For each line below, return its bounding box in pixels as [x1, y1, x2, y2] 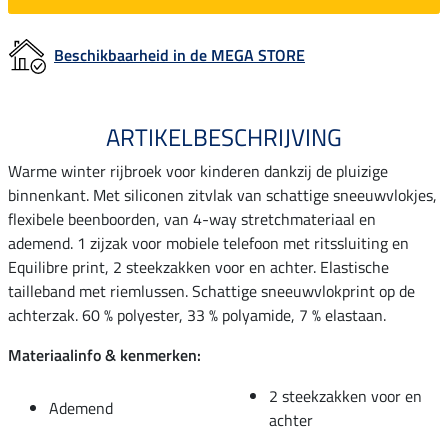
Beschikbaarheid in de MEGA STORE [54, 42, 305, 67]
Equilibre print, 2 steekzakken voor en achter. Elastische [8, 254, 389, 279]
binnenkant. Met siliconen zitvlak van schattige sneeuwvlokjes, [8, 182, 437, 207]
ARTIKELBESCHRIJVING [106, 118, 342, 155]
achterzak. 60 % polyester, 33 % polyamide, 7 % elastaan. [8, 302, 386, 327]
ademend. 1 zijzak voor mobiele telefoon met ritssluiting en [8, 230, 409, 255]
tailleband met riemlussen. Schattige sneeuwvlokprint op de [8, 278, 415, 303]
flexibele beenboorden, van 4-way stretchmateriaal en [8, 206, 376, 231]
